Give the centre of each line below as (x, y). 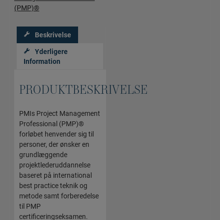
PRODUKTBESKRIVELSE (83, 89)
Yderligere (51, 52)
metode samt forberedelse (59, 195)
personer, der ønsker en (54, 144)
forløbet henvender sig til (56, 134)
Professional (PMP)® (51, 123)
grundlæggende (43, 154)
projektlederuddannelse (55, 165)
